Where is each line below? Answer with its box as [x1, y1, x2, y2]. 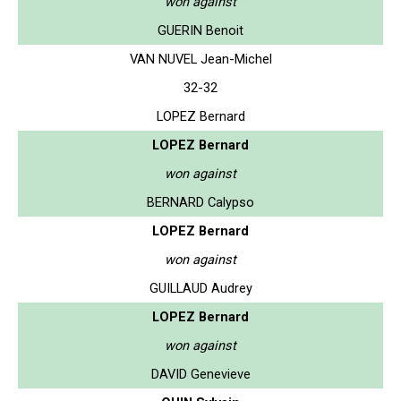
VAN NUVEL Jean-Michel [129, 50, 272, 67]
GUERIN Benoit [158, 21, 243, 38]
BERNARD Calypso [147, 193, 254, 210]
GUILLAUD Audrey [149, 279, 252, 296]
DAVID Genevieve [150, 365, 251, 382]
